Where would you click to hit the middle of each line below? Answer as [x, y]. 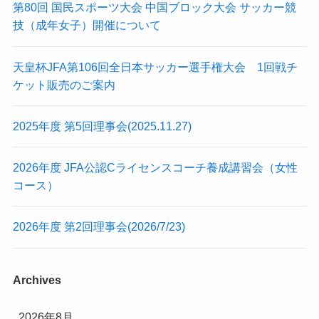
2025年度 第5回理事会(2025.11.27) [102, 126]
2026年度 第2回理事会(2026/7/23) [99, 227]
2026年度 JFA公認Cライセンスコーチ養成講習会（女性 [155, 168]
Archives [37, 279]
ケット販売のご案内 [64, 84]
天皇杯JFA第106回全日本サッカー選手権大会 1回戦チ [155, 67]
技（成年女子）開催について [87, 25]
